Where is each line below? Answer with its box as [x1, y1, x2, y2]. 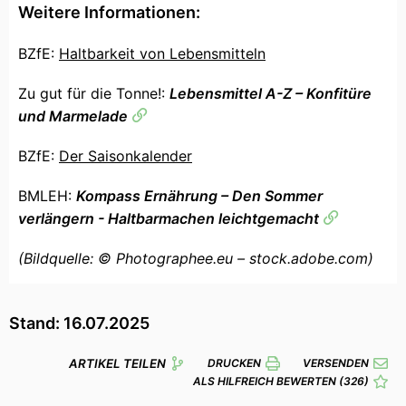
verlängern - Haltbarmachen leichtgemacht [18, 208, 319, 227]
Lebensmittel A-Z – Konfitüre [169, 83, 372, 102]
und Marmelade [18, 106, 128, 125]
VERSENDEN [303, 356, 369, 371]
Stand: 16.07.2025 [9, 313, 150, 333]
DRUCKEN [208, 356, 261, 371]
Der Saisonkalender [59, 146, 192, 165]
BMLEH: [18, 186, 76, 205]
